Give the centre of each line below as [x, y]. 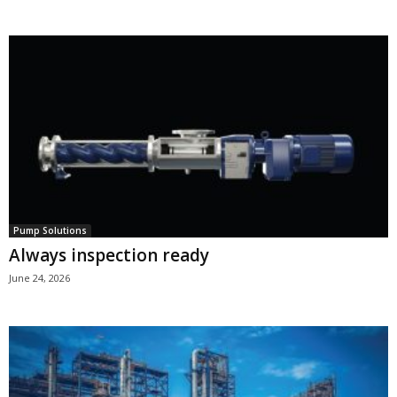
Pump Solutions [50, 231]
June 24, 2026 [39, 278]
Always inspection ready [109, 256]
